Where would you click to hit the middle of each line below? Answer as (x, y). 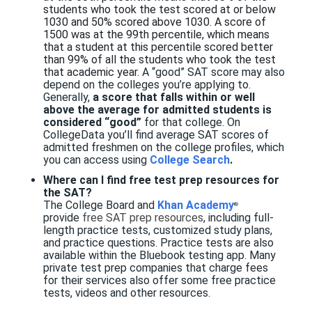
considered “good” (92, 122)
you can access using (96, 159)
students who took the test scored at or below (159, 9)
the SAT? (67, 193)
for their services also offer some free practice (159, 281)
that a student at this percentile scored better (158, 47)
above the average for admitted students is (157, 109)
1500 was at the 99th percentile (122, 34)
